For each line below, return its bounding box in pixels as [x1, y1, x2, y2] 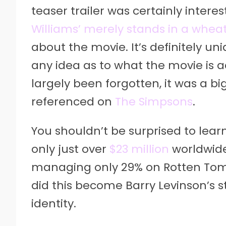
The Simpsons [115, 93, 193, 109]
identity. [31, 195, 76, 211]
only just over [31, 141, 109, 157]
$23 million [109, 141, 169, 157]
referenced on [31, 93, 115, 109]
